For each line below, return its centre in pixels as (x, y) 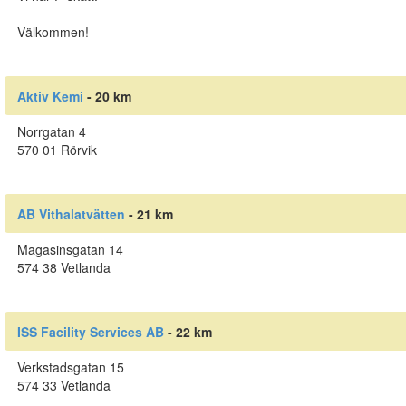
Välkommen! (53, 32)
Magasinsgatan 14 (70, 250)
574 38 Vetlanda (63, 268)
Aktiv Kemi (50, 96)
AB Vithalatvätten (71, 213)
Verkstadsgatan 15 (70, 367)
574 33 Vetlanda (63, 386)
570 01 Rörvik (57, 150)
